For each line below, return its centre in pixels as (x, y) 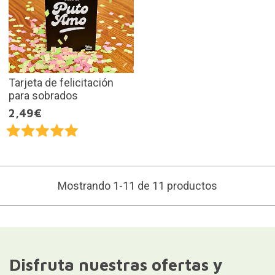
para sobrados (43, 95)
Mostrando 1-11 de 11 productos (137, 185)
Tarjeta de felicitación (61, 82)
